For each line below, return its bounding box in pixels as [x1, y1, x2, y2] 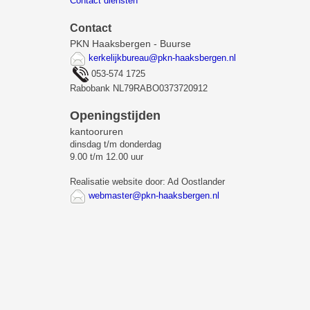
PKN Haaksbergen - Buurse [70, 38, 268, 49]
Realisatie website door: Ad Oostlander [70, 176, 225, 187]
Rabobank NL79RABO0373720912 [70, 83, 208, 93]
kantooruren [70, 126, 123, 137]
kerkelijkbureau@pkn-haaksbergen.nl [89, 53, 236, 64]
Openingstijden [70, 109, 161, 122]
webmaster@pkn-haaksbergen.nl [89, 190, 219, 201]
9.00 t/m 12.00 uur [70, 152, 143, 162]
